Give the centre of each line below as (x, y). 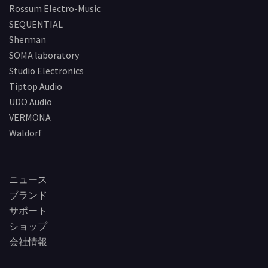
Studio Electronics (46, 71)
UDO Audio (31, 102)
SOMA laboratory (44, 55)
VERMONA (30, 118)
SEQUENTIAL (36, 24)
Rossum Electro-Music (55, 9)
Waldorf (25, 133)
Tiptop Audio (36, 86)
